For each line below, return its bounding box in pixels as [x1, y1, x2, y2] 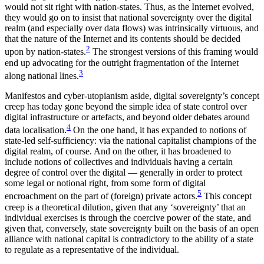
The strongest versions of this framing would [90, 47, 258, 57]
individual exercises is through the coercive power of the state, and [5, 212, 251, 223]
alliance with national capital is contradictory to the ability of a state [5, 233, 253, 244]
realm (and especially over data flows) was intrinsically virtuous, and [5, 23, 259, 34]
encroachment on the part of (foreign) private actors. [5, 191, 197, 202]
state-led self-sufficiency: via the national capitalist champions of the [5, 136, 256, 146]
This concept [202, 191, 252, 202]
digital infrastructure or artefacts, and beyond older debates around [5, 111, 250, 122]
